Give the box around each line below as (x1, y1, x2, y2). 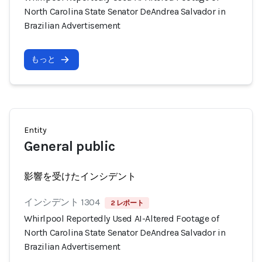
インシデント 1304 (24, 196, 100, 208)
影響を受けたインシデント (24, 171, 136, 182)
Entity (24, 125, 47, 135)
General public (24, 138, 115, 154)
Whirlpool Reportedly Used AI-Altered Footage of (24, 213, 219, 224)
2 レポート (110, 199, 144, 207)
